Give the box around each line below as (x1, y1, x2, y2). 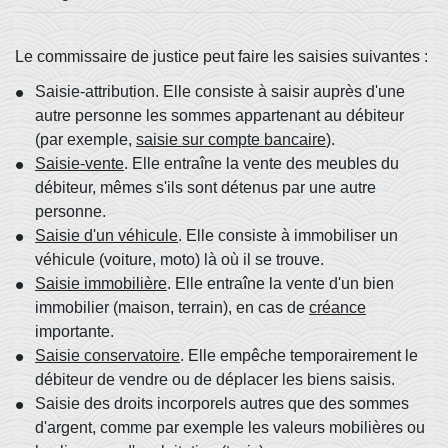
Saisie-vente (35, 154, 124, 172)
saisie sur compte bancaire (136, 130, 326, 148)
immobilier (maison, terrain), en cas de (35, 298, 309, 316)
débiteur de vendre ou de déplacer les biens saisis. (35, 370, 395, 388)
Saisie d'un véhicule (35, 226, 178, 244)
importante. (35, 322, 114, 340)
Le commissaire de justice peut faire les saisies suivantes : (15, 47, 428, 65)
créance (309, 298, 366, 316)
